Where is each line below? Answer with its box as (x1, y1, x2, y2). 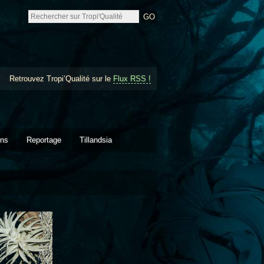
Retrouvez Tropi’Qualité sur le (9, 74, 113, 84)
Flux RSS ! (113, 74, 151, 84)
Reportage (27, 136, 61, 145)
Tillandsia (80, 136, 112, 145)
